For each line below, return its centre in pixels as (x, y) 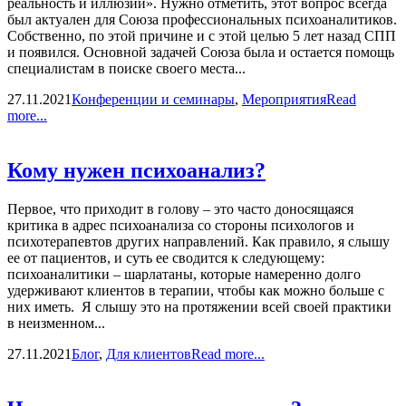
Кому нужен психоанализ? (136, 171)
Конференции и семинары (153, 100)
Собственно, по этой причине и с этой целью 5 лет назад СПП (202, 36)
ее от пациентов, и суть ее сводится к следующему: (166, 258)
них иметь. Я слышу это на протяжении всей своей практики (199, 307)
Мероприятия (284, 100)
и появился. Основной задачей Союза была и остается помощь (201, 53)
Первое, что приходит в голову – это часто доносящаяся (180, 209)
